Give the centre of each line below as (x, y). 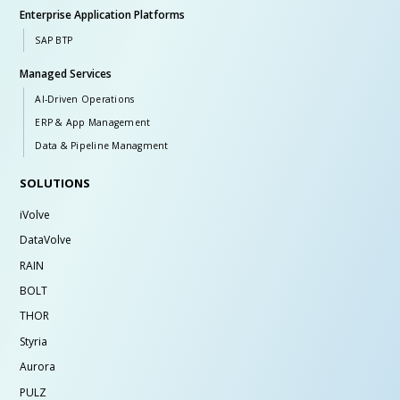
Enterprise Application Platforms (103, 14)
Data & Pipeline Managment (102, 146)
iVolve (35, 214)
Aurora (38, 367)
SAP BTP (54, 40)
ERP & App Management (93, 123)
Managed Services (66, 73)
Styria (34, 341)
